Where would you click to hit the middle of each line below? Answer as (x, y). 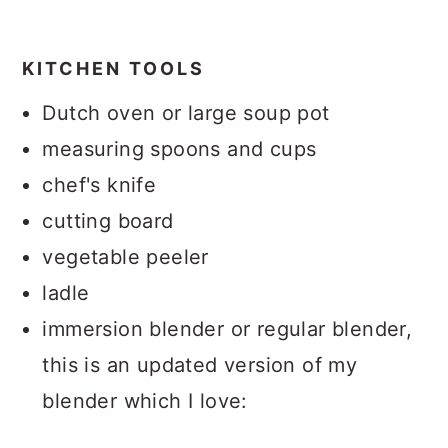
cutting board (108, 221)
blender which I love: (145, 401)
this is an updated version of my (200, 365)
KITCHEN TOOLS (114, 68)
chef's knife (99, 185)
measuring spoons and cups (179, 149)
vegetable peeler (125, 257)
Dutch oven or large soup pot (186, 113)
